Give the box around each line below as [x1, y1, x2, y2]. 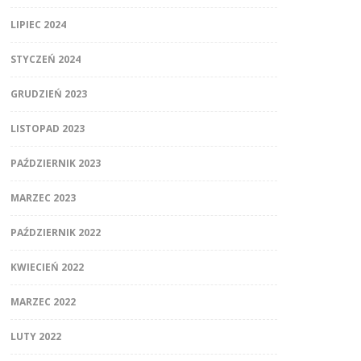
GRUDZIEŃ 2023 [10, 86, 87, 101]
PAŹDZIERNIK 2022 [10, 225, 101, 239]
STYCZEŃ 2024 [10, 52, 81, 66]
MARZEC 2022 [10, 294, 76, 309]
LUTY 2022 [10, 329, 61, 343]
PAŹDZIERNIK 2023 [10, 156, 101, 170]
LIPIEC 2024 [10, 17, 66, 31]
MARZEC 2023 [10, 190, 76, 205]
